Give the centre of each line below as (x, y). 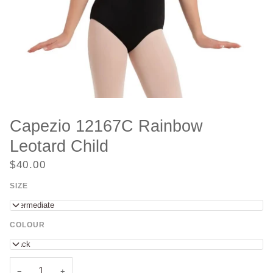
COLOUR (28, 225)
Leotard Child (59, 146)
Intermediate (32, 205)
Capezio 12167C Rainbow (106, 126)
